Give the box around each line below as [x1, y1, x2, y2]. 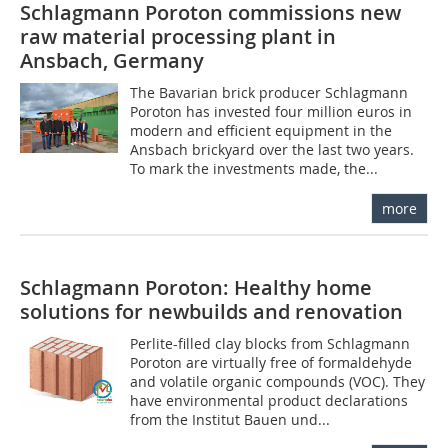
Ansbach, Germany [20, 46, 204, 74]
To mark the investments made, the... [130, 158, 379, 178]
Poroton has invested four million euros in [130, 101, 413, 121]
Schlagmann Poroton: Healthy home [20, 273, 372, 301]
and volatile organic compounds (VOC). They [130, 371, 426, 391]
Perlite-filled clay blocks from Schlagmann [130, 333, 411, 353]
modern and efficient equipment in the [130, 120, 393, 140]
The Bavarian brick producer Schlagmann [130, 82, 409, 102]
